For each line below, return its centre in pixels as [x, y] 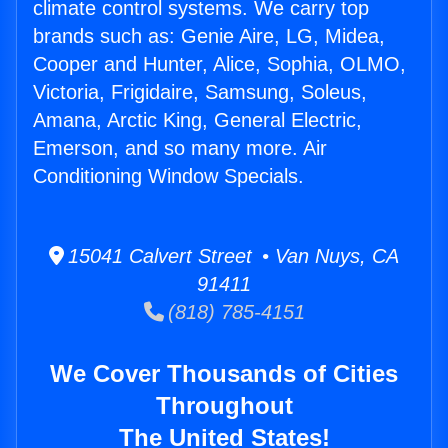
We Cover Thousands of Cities [224, 374]
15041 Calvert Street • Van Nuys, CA [231, 256]
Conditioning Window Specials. [168, 176]
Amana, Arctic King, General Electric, [197, 120]
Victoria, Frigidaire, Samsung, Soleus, [200, 92]
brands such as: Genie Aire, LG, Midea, [209, 36]
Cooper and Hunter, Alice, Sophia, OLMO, [219, 64]
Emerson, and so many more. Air [180, 148]
